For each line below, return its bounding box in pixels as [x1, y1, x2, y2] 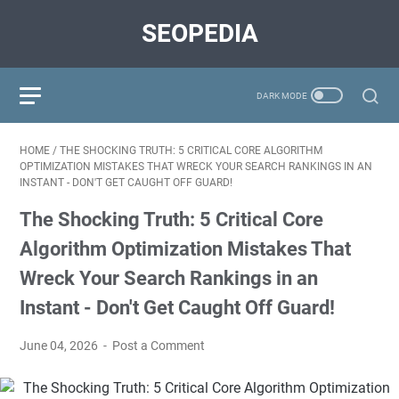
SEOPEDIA [141, 19, 258, 48]
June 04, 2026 [20, 338, 101, 353]
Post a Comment [112, 338, 206, 353]
